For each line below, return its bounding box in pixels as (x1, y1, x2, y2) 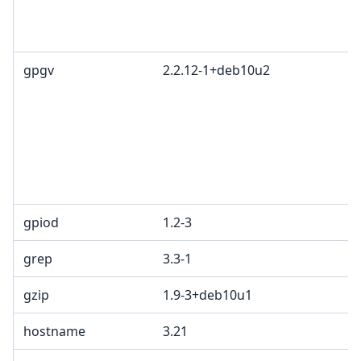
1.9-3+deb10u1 (163, 286, 252, 305)
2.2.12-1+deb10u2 (163, 61, 270, 80)
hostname (23, 322, 85, 341)
